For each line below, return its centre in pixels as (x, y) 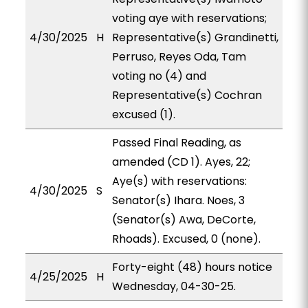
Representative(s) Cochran (187, 95)
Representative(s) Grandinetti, (195, 37)
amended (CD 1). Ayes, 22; (181, 162)
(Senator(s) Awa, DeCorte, (184, 220)
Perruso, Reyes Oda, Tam (179, 57)
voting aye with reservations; (189, 18)
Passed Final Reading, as (176, 143)
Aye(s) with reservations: (179, 181)
